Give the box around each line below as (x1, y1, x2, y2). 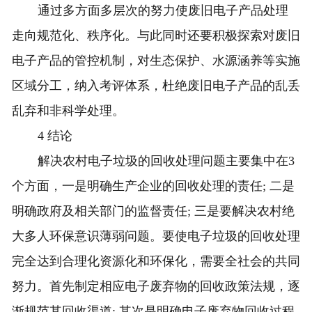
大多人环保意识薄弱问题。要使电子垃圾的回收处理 (11, 229, 300, 244)
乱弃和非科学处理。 (11, 104, 125, 118)
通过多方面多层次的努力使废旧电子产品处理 (38, 3, 289, 18)
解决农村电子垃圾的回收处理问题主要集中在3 (38, 154, 295, 169)
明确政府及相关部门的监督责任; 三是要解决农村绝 (11, 204, 295, 219)
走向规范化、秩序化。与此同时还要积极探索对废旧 (11, 29, 300, 43)
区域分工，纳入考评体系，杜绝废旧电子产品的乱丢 (11, 79, 300, 93)
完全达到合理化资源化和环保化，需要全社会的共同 (11, 254, 300, 269)
